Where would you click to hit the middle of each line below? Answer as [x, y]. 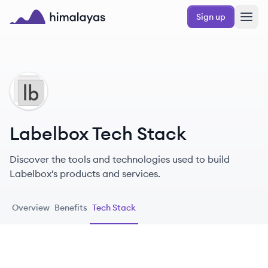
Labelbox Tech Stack [98, 133]
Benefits [71, 208]
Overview [31, 208]
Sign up [211, 17]
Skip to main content [50, 10]
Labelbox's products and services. [85, 173]
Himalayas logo [44, 31]
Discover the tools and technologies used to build [120, 159]
